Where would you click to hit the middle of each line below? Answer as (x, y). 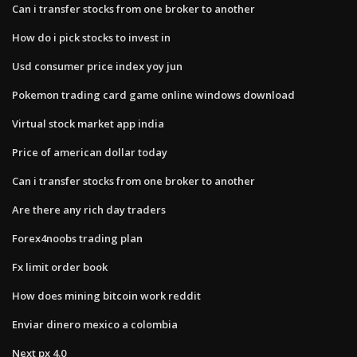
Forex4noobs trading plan (77, 238)
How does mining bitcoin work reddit (106, 295)
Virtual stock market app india (88, 123)
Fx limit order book (60, 267)
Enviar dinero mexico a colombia (95, 324)
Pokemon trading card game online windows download (153, 94)
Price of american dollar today (90, 152)
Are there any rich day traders (89, 209)
